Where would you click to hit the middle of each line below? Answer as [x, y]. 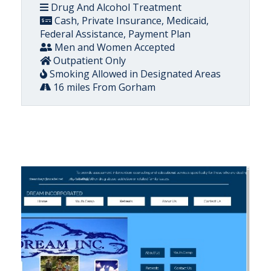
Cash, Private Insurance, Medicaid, [130, 20]
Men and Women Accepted [113, 47]
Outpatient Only [88, 60]
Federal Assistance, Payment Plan [115, 34]
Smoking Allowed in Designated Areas [134, 73]
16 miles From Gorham [103, 87]
